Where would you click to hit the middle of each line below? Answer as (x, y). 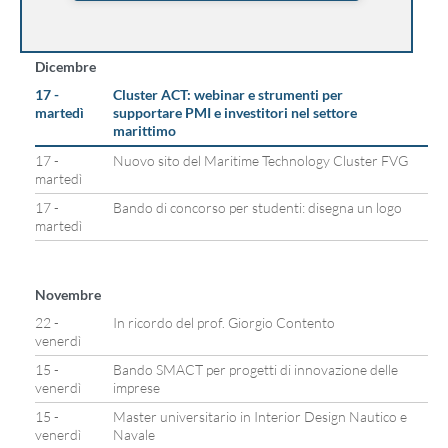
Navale (134, 434)
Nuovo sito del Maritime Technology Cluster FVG (260, 160)
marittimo (144, 130)
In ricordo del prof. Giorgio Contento (224, 322)
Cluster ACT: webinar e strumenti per (228, 94)
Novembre (68, 294)
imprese (136, 387)
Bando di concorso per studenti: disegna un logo (257, 207)
